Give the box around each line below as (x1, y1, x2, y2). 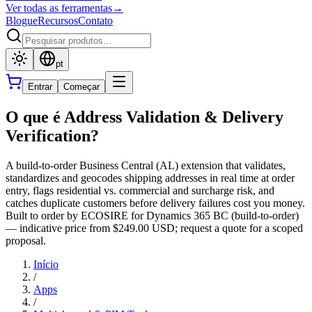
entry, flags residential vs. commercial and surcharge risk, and (6, 184, 274, 196)
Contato (78, 15, 113, 26)
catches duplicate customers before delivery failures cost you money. (6, 196, 305, 209)
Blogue (6, 15, 38, 26)
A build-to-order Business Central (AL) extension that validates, (6, 159, 286, 171)
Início (33, 258, 58, 270)
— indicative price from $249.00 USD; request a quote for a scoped (6, 221, 303, 234)
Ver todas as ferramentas (6, 2, 112, 14)
